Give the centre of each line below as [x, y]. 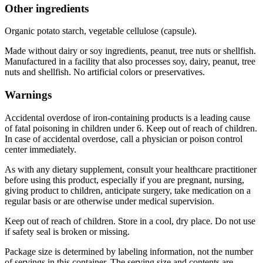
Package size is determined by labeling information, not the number [129, 251]
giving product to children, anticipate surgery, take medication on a [128, 190]
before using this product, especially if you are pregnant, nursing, [124, 180]
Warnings [28, 95]
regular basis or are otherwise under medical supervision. [109, 201]
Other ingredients [47, 8]
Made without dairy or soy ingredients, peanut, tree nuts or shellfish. [130, 51]
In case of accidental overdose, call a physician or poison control [124, 139]
